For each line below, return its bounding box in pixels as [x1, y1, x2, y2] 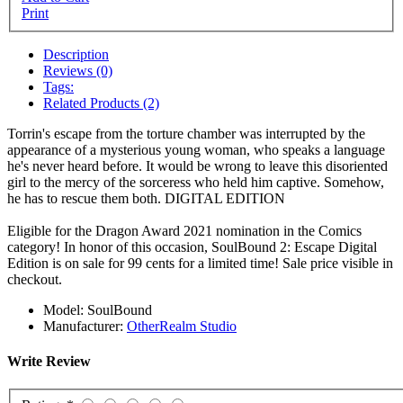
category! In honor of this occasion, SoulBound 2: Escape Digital [7, 238, 377, 255]
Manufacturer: [43, 318, 123, 334]
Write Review [7, 353, 91, 369]
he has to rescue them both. [7, 190, 165, 206]
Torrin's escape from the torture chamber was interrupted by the [7, 125, 365, 141]
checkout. [7, 271, 62, 287]
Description [43, 46, 109, 62]
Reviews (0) [43, 62, 112, 78]
